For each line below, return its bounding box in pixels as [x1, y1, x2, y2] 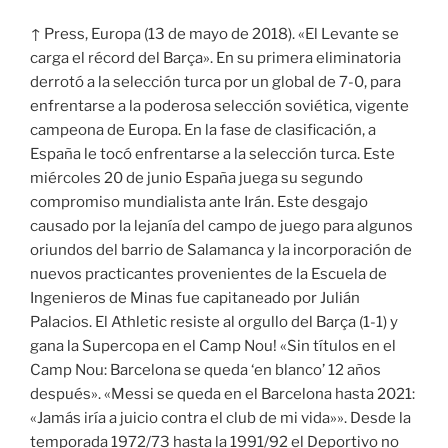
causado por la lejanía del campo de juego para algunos [30, 217, 413, 236]
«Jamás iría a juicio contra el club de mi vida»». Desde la [30, 409, 411, 428]
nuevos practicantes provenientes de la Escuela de [30, 265, 387, 284]
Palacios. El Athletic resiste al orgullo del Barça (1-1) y [30, 313, 398, 332]
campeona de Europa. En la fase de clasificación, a [30, 121, 376, 140]
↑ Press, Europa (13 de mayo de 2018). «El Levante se [30, 25, 399, 44]
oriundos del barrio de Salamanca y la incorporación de [30, 241, 412, 260]
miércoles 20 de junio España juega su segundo [30, 169, 363, 188]
